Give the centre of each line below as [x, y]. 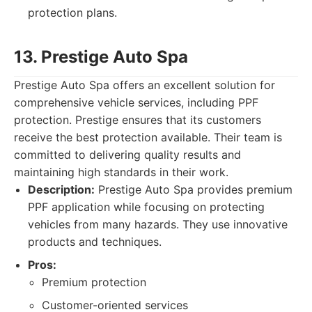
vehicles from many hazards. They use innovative [158, 224]
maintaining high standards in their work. [121, 172]
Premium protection [94, 282]
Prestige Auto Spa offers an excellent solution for [145, 85]
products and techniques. [95, 242]
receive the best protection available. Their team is [148, 137]
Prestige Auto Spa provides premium [194, 189]
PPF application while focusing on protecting [146, 207]
